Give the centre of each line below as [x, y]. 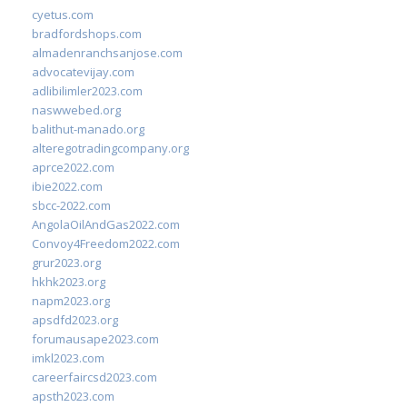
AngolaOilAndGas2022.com [106, 224]
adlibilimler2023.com [87, 91]
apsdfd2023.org [75, 320]
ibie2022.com [67, 186]
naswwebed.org [76, 110]
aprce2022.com [73, 167]
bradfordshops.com [87, 34]
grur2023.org [66, 263]
